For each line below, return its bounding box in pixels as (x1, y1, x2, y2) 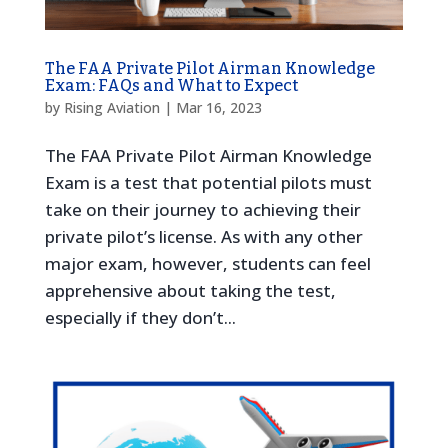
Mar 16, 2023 (175, 97, 262, 117)
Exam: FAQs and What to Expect (44, 75, 298, 95)
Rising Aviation (63, 97, 160, 117)
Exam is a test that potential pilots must (44, 170, 372, 194)
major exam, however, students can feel (44, 251, 371, 275)
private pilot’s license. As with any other (44, 224, 363, 248)
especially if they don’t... (44, 305, 236, 329)
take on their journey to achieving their (44, 197, 361, 221)
